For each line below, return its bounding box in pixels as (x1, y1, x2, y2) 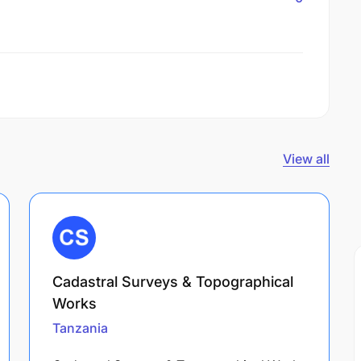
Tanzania (52, 319, 108, 336)
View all (283, 150, 330, 167)
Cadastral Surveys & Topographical (52, 272, 293, 290)
